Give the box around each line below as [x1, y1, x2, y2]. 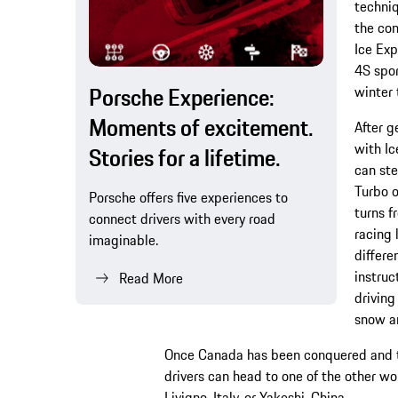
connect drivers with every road [89, 207, 275, 229]
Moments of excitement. [89, 109, 314, 145]
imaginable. [89, 228, 158, 251]
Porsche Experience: [89, 79, 275, 115]
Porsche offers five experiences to [89, 186, 288, 208]
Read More [119, 267, 183, 289]
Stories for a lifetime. [89, 139, 281, 175]
